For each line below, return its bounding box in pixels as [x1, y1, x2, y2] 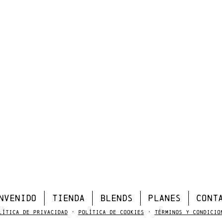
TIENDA [52, 192, 85, 203]
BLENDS [100, 192, 133, 203]
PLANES [148, 192, 181, 203]
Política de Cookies [78, 209, 144, 215]
